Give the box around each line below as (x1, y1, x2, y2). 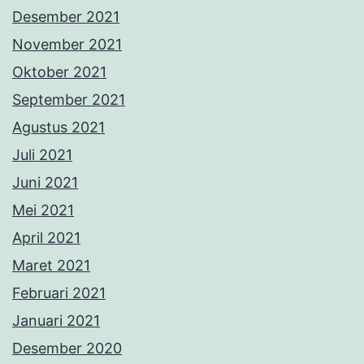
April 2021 (12, 229, 80, 247)
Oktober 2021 (12, 63, 106, 81)
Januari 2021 (12, 312, 100, 330)
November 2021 (12, 36, 122, 54)
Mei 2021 (12, 201, 74, 219)
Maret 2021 (12, 257, 90, 275)
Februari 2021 (12, 284, 106, 302)
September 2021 (12, 91, 125, 109)
